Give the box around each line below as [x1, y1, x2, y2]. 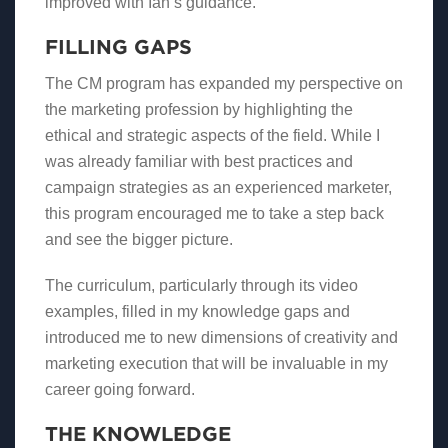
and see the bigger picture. [45, 231, 233, 249]
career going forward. [45, 381, 195, 399]
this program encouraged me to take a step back [45, 205, 384, 223]
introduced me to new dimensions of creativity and [45, 329, 398, 347]
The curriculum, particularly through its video [45, 277, 358, 295]
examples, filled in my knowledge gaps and [45, 303, 350, 321]
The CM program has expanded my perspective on [45, 75, 403, 93]
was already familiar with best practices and [45, 153, 353, 171]
